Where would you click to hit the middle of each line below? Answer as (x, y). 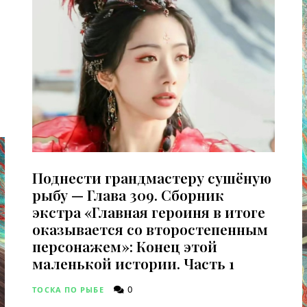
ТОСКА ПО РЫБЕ (68, 289)
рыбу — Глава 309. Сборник (128, 194)
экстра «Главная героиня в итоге (149, 211)
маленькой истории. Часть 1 (134, 263)
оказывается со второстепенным (150, 229)
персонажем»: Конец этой (125, 246)
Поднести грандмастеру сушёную (152, 177)
